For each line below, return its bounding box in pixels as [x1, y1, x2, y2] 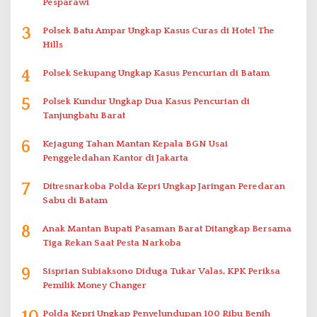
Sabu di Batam [42, 195, 108, 206]
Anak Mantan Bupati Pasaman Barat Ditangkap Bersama [42, 224, 292, 234]
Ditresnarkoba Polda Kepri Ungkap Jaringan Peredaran [42, 181, 285, 192]
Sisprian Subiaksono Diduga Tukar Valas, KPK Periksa [42, 266, 280, 277]
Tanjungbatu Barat [42, 110, 125, 121]
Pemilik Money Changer [42, 280, 146, 291]
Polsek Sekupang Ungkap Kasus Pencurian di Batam [42, 68, 270, 79]
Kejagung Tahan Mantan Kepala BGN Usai [42, 139, 228, 149]
